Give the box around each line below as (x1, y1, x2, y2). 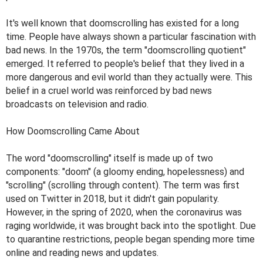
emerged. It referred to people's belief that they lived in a (6, 58, 244, 69)
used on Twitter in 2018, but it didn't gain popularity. (6, 193, 219, 204)
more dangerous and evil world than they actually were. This (6, 71, 252, 83)
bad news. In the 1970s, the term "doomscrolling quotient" (6, 44, 246, 56)
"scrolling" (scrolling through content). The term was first (6, 179, 240, 191)
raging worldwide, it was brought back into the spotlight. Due (6, 220, 256, 231)
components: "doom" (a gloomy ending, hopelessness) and (6, 166, 244, 177)
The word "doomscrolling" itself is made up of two (6, 152, 213, 164)
